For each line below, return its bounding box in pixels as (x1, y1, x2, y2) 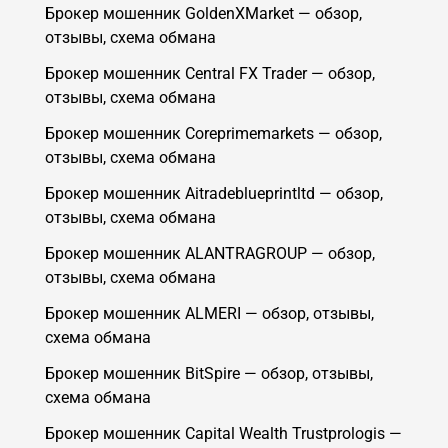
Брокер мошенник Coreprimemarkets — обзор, (44, 124, 382, 144)
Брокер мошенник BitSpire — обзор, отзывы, (44, 364, 373, 384)
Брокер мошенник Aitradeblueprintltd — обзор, (44, 184, 383, 204)
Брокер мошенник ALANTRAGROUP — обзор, (44, 244, 375, 264)
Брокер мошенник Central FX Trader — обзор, (44, 64, 375, 84)
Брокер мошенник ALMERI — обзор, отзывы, (44, 304, 374, 324)
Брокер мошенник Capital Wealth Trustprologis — (44, 424, 402, 444)
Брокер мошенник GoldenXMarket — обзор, (44, 4, 362, 24)
